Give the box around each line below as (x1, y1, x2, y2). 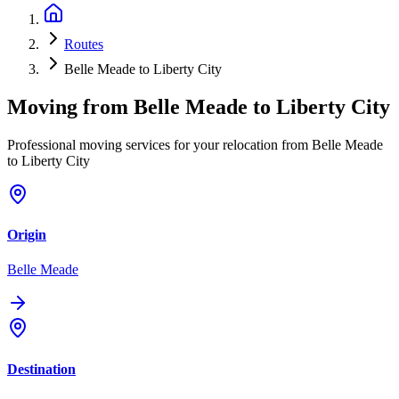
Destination (7, 361, 76, 377)
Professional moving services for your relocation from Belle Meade (7, 136, 383, 152)
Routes (64, 37, 103, 53)
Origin (7, 227, 46, 243)
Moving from (7, 94, 134, 118)
